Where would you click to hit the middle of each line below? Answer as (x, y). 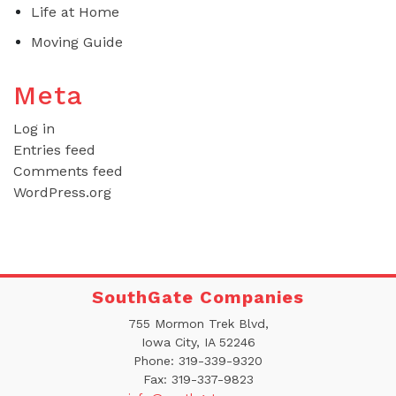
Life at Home (75, 11)
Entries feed (54, 149)
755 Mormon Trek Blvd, (198, 323)
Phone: (156, 360)
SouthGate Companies (198, 297)
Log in (34, 128)
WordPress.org (62, 192)
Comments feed (68, 171)
